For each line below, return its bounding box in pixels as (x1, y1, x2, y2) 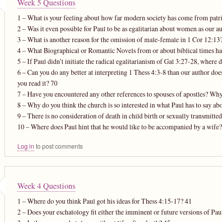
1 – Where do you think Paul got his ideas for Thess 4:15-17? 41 (17, 196, 192, 206)
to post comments (34, 141, 83, 151)
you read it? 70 (17, 78, 57, 88)
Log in (17, 141, 34, 151)
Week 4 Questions (17, 180, 75, 191)
